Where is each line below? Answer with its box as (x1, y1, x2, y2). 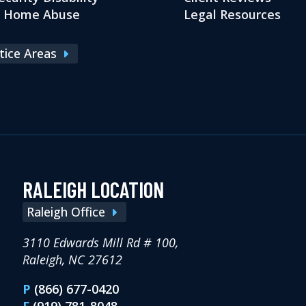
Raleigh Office (27, 204, 106, 221)
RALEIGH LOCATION (23, 176, 165, 203)
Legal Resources (184, 6, 281, 23)
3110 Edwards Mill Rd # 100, (23, 234, 179, 251)
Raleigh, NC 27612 (23, 251, 123, 268)
